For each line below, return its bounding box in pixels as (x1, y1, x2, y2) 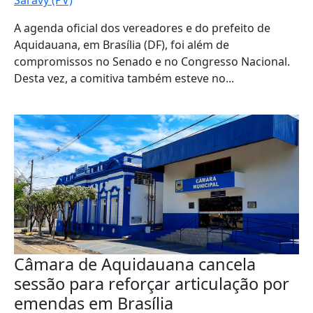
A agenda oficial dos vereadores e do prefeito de (14, 20, 270, 36)
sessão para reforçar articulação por (14, 272, 289, 295)
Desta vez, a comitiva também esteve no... (14, 71, 234, 86)
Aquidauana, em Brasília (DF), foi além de (14, 37, 229, 52)
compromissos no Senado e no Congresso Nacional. (14, 54, 290, 69)
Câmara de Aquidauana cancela (14, 253, 256, 275)
